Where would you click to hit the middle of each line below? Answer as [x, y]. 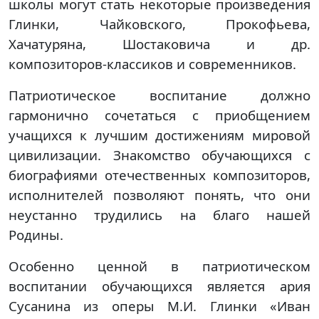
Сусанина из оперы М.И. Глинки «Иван [159, 306]
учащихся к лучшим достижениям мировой [159, 135]
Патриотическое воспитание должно [159, 95]
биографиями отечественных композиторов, [159, 175]
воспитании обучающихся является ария [159, 286]
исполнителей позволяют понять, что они [159, 195]
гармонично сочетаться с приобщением [159, 115]
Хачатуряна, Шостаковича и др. [159, 44]
